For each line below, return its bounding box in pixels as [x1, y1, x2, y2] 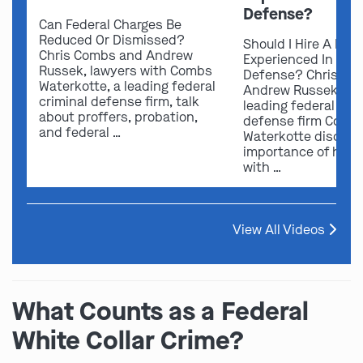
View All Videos [233, 220, 328, 238]
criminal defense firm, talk [39, 92, 199, 110]
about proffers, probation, [39, 108, 198, 126]
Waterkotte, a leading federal [39, 77, 216, 95]
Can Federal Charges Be [39, 15, 181, 33]
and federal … [39, 123, 121, 141]
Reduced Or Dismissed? [39, 31, 185, 49]
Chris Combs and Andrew [39, 46, 193, 64]
